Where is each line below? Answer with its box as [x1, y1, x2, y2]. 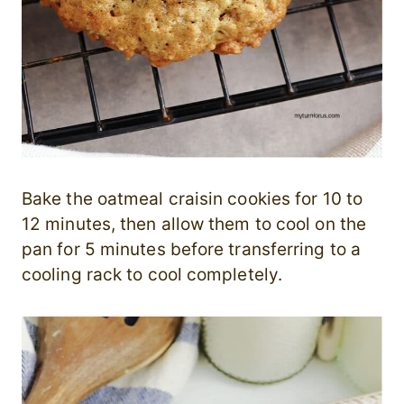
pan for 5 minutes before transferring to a [22, 239, 361, 261]
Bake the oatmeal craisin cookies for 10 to [22, 188, 363, 210]
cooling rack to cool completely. [22, 264, 283, 286]
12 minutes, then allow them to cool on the [22, 214, 366, 235]
